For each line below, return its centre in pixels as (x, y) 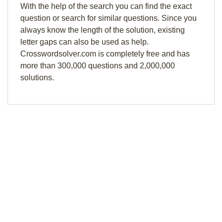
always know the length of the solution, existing (103, 30)
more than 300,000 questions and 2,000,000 (98, 66)
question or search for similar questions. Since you (109, 18)
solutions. (37, 78)
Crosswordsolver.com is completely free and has (105, 54)
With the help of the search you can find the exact (106, 6)
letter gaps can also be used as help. (84, 42)
